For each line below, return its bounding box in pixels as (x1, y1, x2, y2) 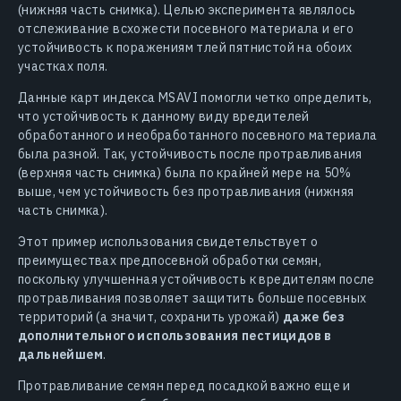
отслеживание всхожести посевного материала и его (18, 21, 354, 38)
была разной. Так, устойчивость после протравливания (18, 146, 363, 163)
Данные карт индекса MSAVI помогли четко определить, (18, 90, 372, 107)
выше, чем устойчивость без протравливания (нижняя (18, 183, 354, 200)
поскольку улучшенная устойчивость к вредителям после (18, 271, 375, 288)
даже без (283, 309, 346, 326)
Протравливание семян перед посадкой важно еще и (18, 378, 351, 395)
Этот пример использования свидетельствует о (18, 234, 319, 251)
